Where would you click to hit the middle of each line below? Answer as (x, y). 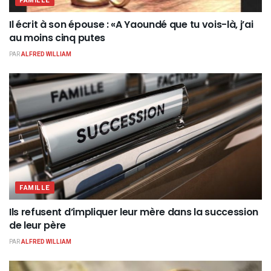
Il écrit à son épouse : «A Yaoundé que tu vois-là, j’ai (131, 25)
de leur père (38, 226)
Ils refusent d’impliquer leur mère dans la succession (134, 212)
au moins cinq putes (57, 38)
